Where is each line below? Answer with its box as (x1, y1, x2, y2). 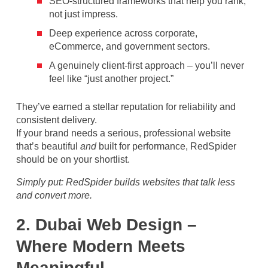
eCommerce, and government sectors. (49, 41, 210, 52)
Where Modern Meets (16, 237, 185, 256)
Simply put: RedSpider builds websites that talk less (16, 177, 235, 188)
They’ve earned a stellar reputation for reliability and (16, 102, 236, 112)
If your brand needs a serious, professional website (16, 128, 231, 139)
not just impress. (49, 9, 118, 20)
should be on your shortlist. (16, 154, 130, 165)
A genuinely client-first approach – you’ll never (49, 60, 244, 71)
